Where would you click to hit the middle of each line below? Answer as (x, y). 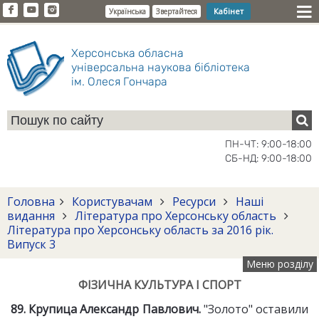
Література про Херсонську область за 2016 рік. (140, 230)
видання (32, 216)
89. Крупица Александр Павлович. (107, 309)
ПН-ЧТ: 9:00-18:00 (268, 144)
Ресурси (194, 202)
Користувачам (112, 202)
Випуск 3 (31, 244)
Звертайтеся (177, 11)
